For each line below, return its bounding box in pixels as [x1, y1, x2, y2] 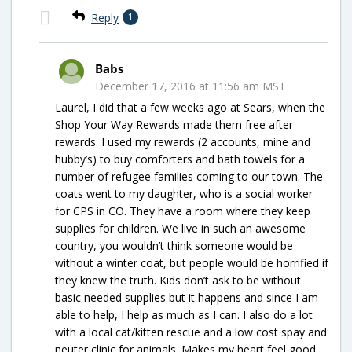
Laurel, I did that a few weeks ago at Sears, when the [55, 99, 325, 115]
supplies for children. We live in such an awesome [55, 220, 306, 236]
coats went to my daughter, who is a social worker [55, 185, 313, 201]
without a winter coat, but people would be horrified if [55, 255, 328, 270]
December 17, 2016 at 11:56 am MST [95, 78, 286, 93]
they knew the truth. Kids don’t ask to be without [55, 272, 301, 288]
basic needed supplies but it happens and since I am [55, 289, 318, 305]
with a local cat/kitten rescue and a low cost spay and [55, 324, 327, 339]
